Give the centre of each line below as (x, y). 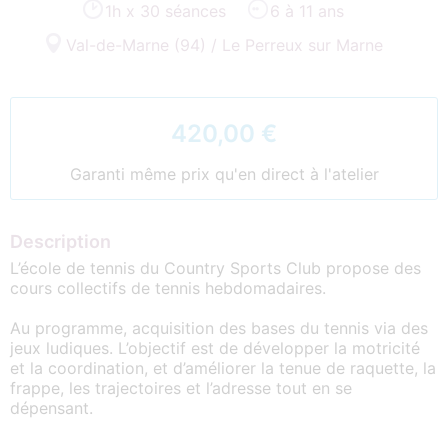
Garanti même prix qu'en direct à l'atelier (224, 173)
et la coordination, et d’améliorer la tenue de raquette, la (223, 367)
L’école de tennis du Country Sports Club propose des (215, 267)
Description (60, 241)
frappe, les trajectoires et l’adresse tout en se (181, 387)
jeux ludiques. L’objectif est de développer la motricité (215, 347)
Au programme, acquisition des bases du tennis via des (219, 327)
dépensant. (54, 407)
